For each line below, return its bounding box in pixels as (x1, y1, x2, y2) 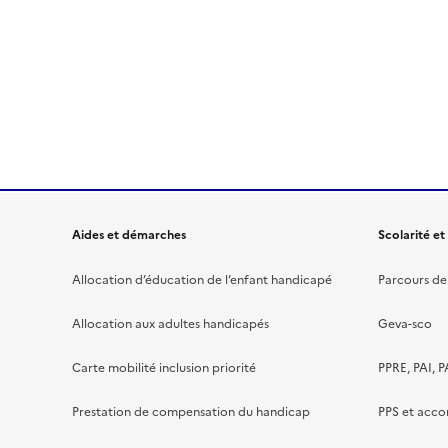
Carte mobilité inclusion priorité (72, 358, 256, 377)
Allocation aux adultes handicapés (72, 314, 269, 333)
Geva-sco (378, 314, 432, 333)
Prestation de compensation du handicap (72, 402, 310, 421)
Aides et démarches (72, 226, 186, 245)
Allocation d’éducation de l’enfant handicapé (72, 270, 332, 289)
